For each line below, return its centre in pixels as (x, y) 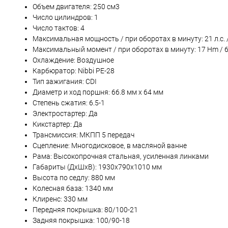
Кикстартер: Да (58, 124)
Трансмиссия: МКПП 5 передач (83, 135)
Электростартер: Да (65, 114)
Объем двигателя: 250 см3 (76, 7)
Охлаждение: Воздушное (73, 60)
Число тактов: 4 (59, 28)
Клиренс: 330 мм (60, 199)
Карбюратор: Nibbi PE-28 (74, 71)
